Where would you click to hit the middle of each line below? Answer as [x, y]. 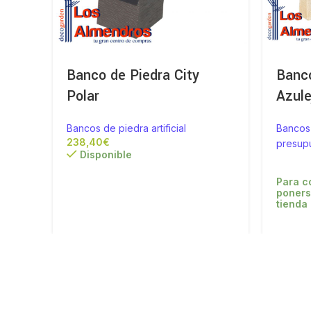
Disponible [106, 154]
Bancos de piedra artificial [126, 128]
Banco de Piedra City [133, 75]
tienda [292, 203]
